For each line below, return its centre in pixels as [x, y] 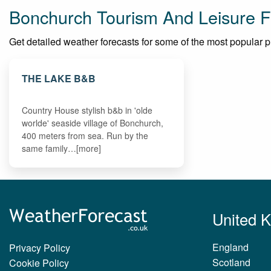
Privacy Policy [40, 248]
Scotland [231, 263]
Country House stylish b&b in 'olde [87, 110]
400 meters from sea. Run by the [85, 135]
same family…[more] [62, 148]
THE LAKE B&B [59, 78]
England [230, 247]
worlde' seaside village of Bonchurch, [93, 122]
